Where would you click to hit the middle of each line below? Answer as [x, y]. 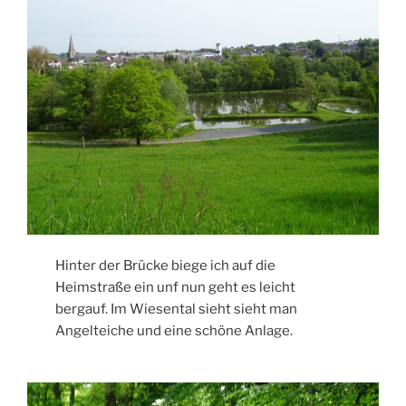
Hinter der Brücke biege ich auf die [166, 266]
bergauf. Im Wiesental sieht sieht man [177, 309]
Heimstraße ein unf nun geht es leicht [176, 288]
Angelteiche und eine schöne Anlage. [174, 331]
